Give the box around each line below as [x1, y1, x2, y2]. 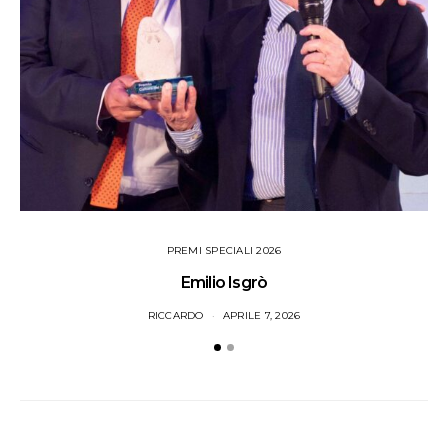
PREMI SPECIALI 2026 [166, 243, 282, 257]
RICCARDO [147, 308, 204, 322]
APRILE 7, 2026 [222, 308, 301, 322]
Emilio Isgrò [180, 272, 268, 292]
